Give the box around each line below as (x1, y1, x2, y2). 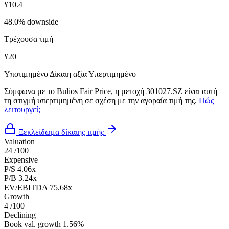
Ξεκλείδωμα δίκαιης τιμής (18, 127, 104, 136)
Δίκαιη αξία (50, 69, 87, 78)
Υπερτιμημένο (88, 69, 136, 78)
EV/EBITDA (4, 182, 48, 192)
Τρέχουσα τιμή (4, 34, 53, 43)
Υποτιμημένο (4, 69, 48, 78)
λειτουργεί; (4, 105, 40, 114)
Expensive (4, 155, 38, 164)
